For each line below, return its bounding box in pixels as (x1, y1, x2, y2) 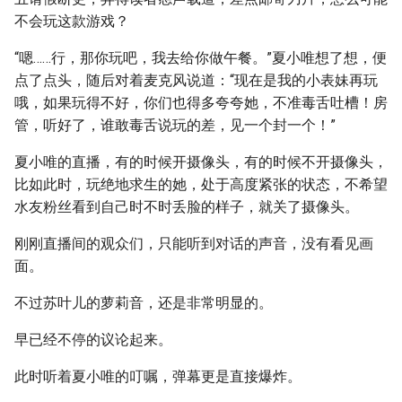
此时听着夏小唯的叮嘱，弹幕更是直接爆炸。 (14, 368, 301, 385)
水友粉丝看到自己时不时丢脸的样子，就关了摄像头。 (14, 198, 359, 215)
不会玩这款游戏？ (14, 13, 129, 30)
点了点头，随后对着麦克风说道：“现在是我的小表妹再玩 (14, 72, 378, 89)
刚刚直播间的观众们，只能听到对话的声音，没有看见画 (14, 235, 373, 252)
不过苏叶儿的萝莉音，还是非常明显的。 (14, 294, 273, 311)
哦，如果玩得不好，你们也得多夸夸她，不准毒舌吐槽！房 (14, 94, 388, 111)
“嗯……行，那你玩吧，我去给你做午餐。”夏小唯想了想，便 (14, 49, 387, 66)
